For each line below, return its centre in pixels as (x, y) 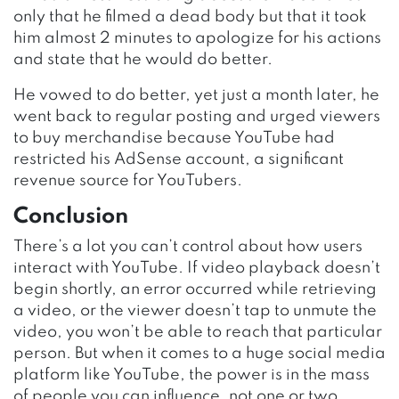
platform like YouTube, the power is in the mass (191, 375)
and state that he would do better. (143, 59)
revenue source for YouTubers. (128, 180)
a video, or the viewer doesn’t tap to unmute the (195, 310)
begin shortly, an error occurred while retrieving (195, 289)
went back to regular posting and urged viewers (197, 116)
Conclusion (71, 216)
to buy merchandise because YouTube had (174, 138)
